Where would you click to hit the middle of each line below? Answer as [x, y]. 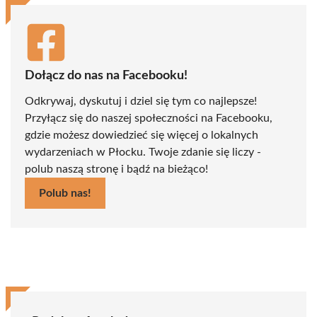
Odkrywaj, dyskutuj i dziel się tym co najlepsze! [141, 101]
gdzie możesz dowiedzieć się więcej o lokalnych [142, 135]
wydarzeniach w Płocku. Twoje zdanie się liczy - [143, 152]
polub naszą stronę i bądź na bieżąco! [116, 169]
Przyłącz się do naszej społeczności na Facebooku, [149, 118]
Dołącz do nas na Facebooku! [106, 75]
